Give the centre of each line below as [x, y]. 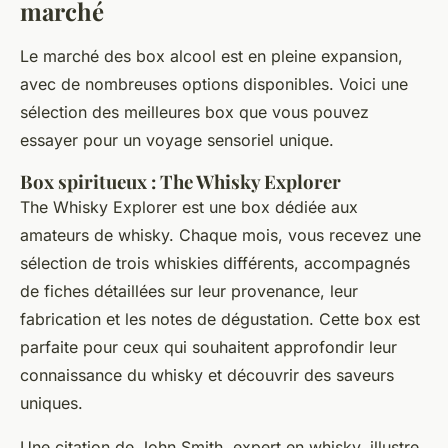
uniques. [51, 403]
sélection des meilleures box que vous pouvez [194, 112]
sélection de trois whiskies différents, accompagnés [215, 263]
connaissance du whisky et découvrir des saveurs [207, 375]
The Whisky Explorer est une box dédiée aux [189, 207]
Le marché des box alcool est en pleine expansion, [211, 56]
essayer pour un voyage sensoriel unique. [177, 140]
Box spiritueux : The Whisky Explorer [180, 182]
